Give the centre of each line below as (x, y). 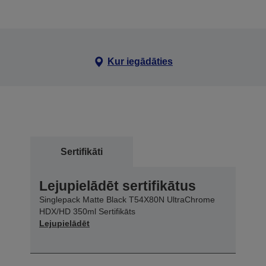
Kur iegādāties (140, 61)
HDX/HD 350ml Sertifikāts (87, 211)
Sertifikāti (82, 151)
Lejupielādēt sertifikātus (118, 186)
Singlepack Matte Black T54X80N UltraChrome (127, 199)
